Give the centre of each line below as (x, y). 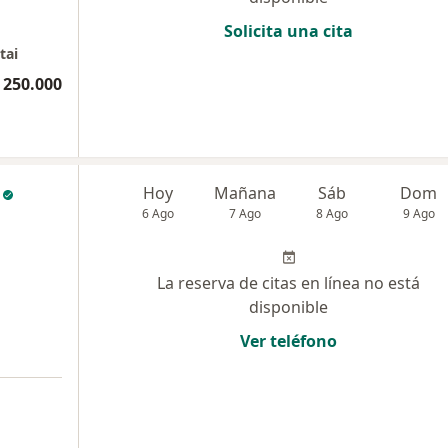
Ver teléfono (288, 341)
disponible (288, 307)
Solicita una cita (288, 31)
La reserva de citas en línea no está (288, 283)
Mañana (245, 193)
